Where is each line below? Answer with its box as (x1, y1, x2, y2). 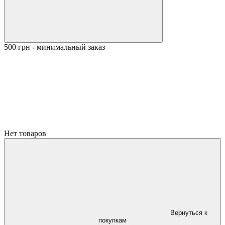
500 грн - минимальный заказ (4, 43, 105, 51)
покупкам (98, 216, 127, 224)
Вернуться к (170, 209, 207, 216)
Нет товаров (4, 129, 46, 138)
